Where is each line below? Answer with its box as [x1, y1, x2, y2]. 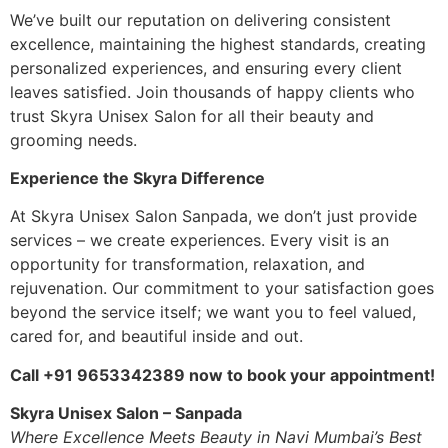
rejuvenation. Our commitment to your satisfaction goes [10, 278, 434, 299]
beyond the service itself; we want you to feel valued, [10, 302, 416, 323]
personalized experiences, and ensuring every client [10, 57, 402, 78]
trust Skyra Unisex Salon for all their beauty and [10, 105, 374, 126]
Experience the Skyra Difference [10, 168, 265, 189]
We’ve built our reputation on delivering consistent [10, 9, 391, 30]
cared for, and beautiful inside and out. [10, 326, 303, 347]
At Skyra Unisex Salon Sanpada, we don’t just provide [10, 206, 417, 227]
